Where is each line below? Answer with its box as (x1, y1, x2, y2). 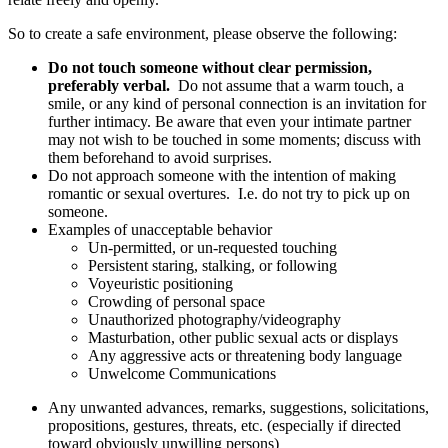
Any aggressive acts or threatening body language (88, 347, 402, 365)
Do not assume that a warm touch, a (174, 77, 404, 95)
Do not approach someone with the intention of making (48, 167, 396, 185)
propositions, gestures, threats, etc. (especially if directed (48, 417, 401, 435)
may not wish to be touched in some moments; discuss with (48, 131, 421, 149)
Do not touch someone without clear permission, (48, 59, 372, 77)
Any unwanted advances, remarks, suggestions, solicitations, (48, 399, 429, 417)
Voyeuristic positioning (88, 275, 233, 293)
